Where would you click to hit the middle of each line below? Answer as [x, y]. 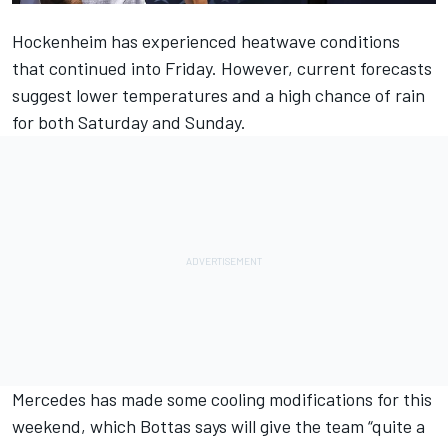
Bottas [165, 425]
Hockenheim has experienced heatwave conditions [206, 40]
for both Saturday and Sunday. [129, 121]
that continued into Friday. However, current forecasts [222, 67]
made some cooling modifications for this [276, 398]
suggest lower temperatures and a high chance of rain [218, 94]
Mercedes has [66, 398]
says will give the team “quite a [308, 425]
